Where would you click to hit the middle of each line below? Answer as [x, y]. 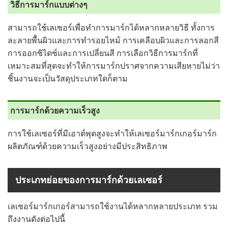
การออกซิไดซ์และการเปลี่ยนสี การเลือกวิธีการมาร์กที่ [103, 53]
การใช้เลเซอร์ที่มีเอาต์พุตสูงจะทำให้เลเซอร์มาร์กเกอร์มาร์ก [112, 134]
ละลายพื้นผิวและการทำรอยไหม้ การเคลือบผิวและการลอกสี [113, 40]
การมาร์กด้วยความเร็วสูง [55, 111]
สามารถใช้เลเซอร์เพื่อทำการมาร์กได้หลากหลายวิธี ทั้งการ [111, 28]
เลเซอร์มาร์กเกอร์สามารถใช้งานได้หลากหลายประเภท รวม [113, 206]
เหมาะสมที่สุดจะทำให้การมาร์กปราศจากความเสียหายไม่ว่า [114, 66]
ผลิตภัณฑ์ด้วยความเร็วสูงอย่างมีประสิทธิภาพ [88, 146]
